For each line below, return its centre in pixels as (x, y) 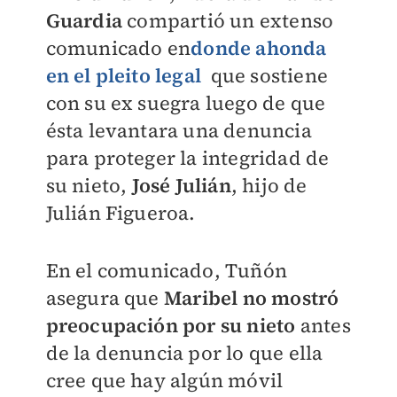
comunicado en (118, 48)
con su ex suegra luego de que (186, 103)
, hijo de (269, 185)
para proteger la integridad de (187, 158)
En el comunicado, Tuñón (167, 270)
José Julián (181, 185)
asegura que (105, 298)
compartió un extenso (228, 20)
